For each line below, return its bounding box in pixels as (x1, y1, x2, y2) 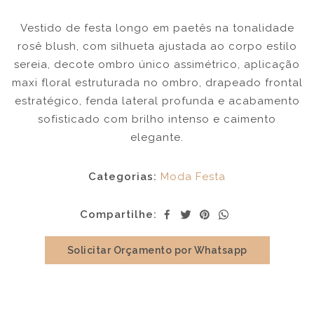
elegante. (130, 131, 184, 144)
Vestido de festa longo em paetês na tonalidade (20, 22, 294, 35)
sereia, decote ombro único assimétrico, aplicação (14, 58, 300, 71)
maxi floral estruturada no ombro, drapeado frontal (11, 76, 303, 90)
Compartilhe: (79, 208, 157, 221)
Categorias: (88, 170, 157, 184)
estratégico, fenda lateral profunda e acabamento (14, 95, 300, 108)
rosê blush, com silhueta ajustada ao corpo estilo (17, 40, 297, 53)
